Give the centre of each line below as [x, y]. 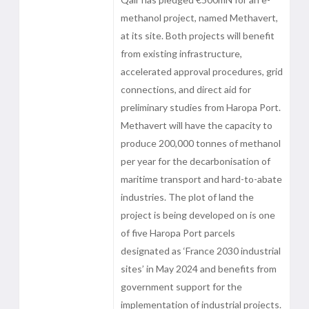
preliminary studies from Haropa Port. [200, 107]
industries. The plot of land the [187, 197]
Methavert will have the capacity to [196, 125]
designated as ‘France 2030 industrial [200, 251]
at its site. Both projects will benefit [197, 36]
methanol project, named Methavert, [199, 18]
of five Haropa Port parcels [178, 233]
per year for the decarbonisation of [195, 161]
